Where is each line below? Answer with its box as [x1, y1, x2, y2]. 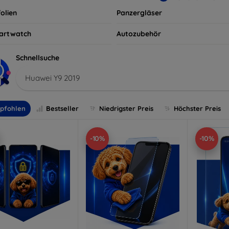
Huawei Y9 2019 [25, 73, 80, 83]
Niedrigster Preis [99, 104, 153, 113]
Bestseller [46, 104, 79, 113]
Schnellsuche [16, 53, 59, 62]
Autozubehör [116, 29, 161, 38]
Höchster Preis [174, 104, 221, 113]
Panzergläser [116, 8, 162, 17]
